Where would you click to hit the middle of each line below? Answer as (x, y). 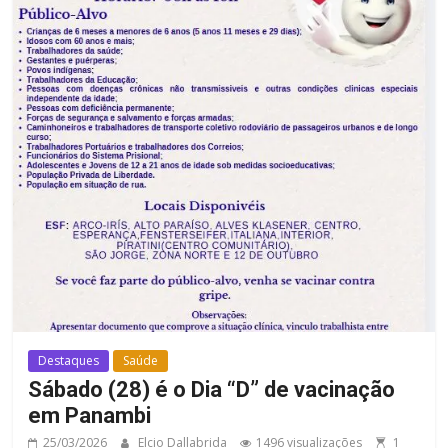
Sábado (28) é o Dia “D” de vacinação (212, 389)
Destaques (69, 360)
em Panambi (90, 415)
